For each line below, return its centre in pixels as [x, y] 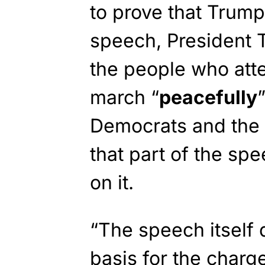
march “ [125, 97]
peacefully [208, 97]
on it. [112, 182]
